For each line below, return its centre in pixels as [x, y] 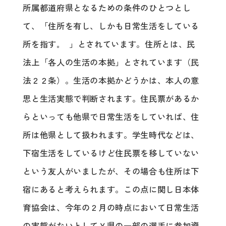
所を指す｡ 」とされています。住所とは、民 [109, 45]
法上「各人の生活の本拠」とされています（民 [111, 63]
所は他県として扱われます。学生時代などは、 [111, 135]
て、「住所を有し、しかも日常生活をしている [111, 26]
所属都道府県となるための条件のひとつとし [107, 8]
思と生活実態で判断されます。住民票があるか [111, 99]
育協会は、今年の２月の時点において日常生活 [111, 208]
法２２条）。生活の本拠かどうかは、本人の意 [111, 81]
